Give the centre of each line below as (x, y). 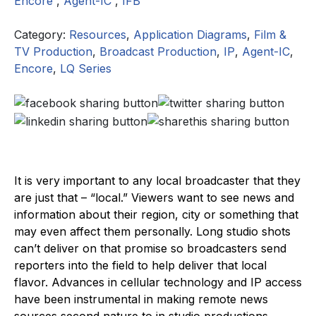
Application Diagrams (190, 34)
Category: (42, 34)
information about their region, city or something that (156, 214)
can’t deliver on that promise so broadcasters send (150, 248)
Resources (98, 34)
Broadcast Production (158, 51)
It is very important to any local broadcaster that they (157, 180)
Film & (270, 34)
